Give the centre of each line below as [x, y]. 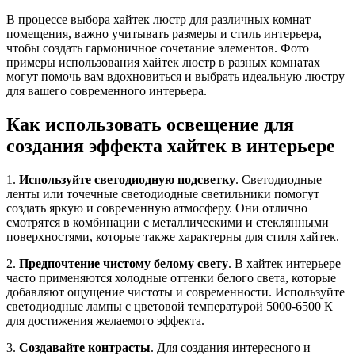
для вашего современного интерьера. [107, 90]
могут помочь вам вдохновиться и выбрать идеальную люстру [176, 76]
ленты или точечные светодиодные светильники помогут [163, 193]
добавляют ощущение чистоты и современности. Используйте [176, 292]
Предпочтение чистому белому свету [124, 263]
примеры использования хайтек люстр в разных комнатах [163, 62]
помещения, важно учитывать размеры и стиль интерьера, [164, 33]
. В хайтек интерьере [284, 263]
